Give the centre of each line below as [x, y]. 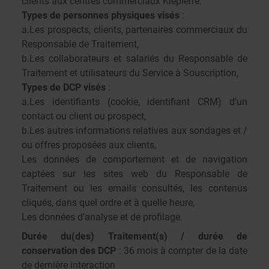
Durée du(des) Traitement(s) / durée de [134, 236]
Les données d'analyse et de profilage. [102, 217]
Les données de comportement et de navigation [134, 159]
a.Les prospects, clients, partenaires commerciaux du [134, 30]
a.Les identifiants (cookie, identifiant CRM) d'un [134, 102]
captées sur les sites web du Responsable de [134, 174]
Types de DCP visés [64, 87]
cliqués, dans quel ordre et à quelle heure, [108, 203]
